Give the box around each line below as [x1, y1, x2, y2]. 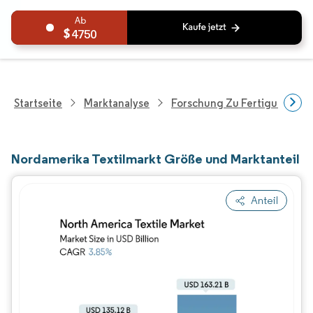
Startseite [14, 96, 62, 110]
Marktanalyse [84, 96, 150, 110]
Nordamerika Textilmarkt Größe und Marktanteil [11, 150, 300, 167]
